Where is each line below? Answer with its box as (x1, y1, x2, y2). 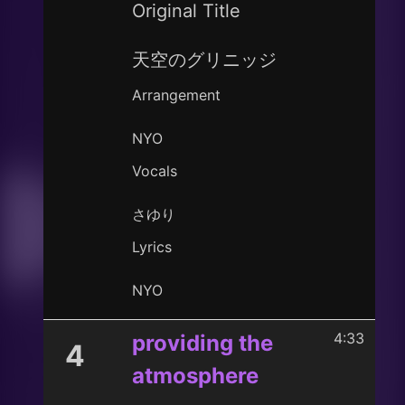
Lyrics (132, 238, 172, 256)
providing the (132, 330, 273, 356)
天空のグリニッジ (132, 49, 277, 71)
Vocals (132, 162, 177, 180)
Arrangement (132, 86, 221, 104)
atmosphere (132, 363, 259, 389)
